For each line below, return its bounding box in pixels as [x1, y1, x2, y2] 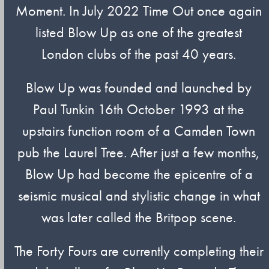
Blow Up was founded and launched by [26, 78, 252, 97]
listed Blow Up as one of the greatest [35, 23, 243, 41]
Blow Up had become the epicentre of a [25, 165, 253, 183]
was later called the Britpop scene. [41, 208, 237, 226]
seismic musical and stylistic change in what [17, 186, 260, 205]
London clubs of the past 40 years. [41, 44, 237, 63]
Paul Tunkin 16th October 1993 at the [33, 100, 245, 118]
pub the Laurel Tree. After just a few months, [17, 143, 261, 162]
